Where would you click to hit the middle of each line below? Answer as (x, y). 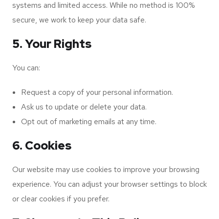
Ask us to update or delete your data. (84, 107)
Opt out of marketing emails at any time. (89, 121)
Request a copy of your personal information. (97, 92)
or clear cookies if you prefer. (61, 199)
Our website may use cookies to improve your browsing (106, 169)
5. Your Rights (52, 44)
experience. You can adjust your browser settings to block (109, 184)
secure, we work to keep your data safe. (79, 20)
